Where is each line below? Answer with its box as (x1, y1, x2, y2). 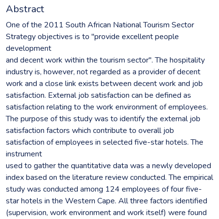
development (6, 43, 51, 54)
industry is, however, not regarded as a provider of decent (6, 66, 200, 77)
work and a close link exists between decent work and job (6, 78, 203, 89)
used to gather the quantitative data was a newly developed (6, 160, 211, 171)
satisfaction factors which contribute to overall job (6, 125, 174, 136)
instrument (6, 148, 42, 159)
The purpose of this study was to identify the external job (6, 113, 200, 124)
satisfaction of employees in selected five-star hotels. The (6, 136, 203, 148)
